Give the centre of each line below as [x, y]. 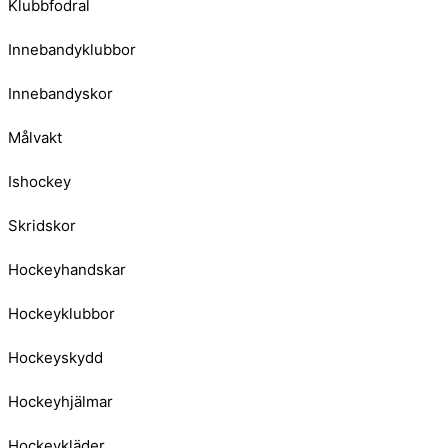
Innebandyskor [60, 93]
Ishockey [39, 181]
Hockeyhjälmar [60, 401]
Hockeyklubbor [61, 313]
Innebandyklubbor [72, 49]
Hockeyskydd [55, 357]
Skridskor [42, 225]
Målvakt [35, 137]
